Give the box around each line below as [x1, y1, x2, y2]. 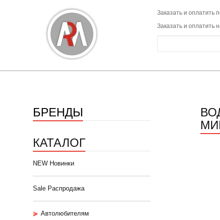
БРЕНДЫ [33, 103, 83, 120]
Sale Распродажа [33, 185, 84, 192]
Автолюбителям [41, 210, 89, 217]
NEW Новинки [33, 160, 74, 167]
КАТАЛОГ [33, 133, 85, 150]
